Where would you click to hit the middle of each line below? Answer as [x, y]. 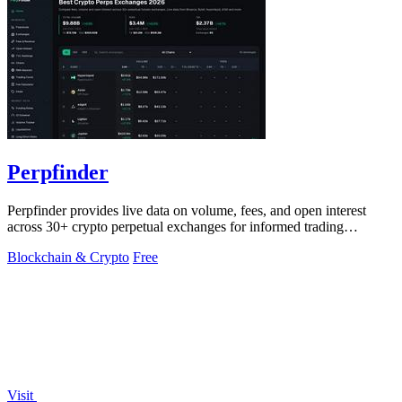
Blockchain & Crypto [68, 257]
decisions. [35, 242]
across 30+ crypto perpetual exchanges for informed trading [175, 226]
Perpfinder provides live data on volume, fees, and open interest [187, 210]
